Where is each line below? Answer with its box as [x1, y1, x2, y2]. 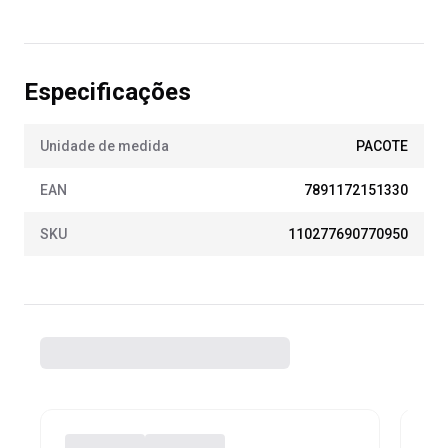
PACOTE [356, 138, 408, 154]
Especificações [24, 78, 191, 106]
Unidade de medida [40, 138, 169, 154]
